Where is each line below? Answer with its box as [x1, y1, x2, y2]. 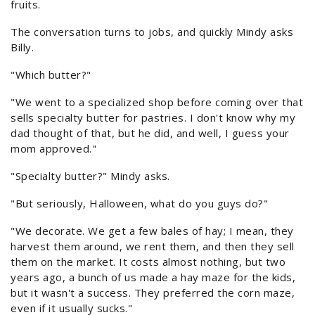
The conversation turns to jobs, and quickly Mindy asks [11, 25, 293, 39]
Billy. [11, 40, 34, 55]
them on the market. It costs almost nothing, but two [11, 255, 285, 269]
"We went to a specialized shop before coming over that [11, 95, 303, 110]
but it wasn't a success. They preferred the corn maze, [11, 285, 295, 300]
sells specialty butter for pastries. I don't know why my [11, 110, 295, 125]
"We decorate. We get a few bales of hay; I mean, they [11, 224, 294, 238]
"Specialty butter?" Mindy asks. [11, 169, 170, 184]
